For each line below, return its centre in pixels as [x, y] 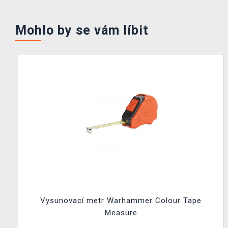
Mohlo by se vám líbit [82, 30]
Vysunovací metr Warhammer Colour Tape [121, 200]
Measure [121, 212]
